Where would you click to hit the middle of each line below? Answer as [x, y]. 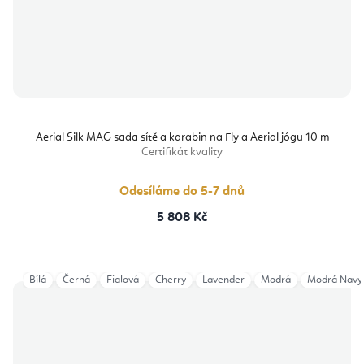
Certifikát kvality [182, 152]
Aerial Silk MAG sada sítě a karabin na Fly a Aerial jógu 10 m [182, 138]
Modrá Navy [335, 280]
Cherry [171, 280]
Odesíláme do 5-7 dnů [182, 192]
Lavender [223, 280]
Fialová [123, 280]
